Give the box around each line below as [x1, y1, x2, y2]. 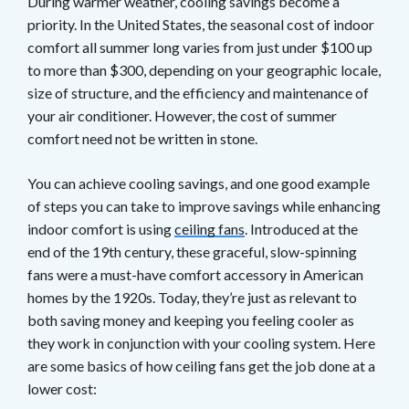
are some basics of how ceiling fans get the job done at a [27, 356, 375, 374]
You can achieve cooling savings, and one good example [27, 173, 370, 192]
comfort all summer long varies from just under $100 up [27, 37, 372, 56]
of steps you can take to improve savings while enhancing [27, 196, 381, 215]
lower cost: [27, 379, 97, 397]
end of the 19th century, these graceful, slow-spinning [27, 242, 357, 260]
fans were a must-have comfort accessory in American [27, 265, 363, 283]
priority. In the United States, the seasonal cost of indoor [27, 15, 374, 33]
